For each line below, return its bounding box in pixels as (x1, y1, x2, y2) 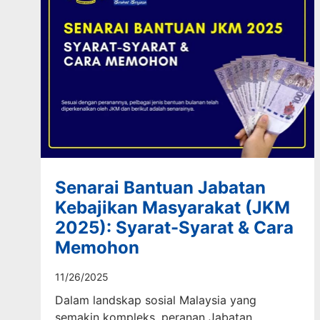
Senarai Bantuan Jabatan (55, 176, 266, 198)
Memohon (55, 236, 139, 258)
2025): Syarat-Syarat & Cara (55, 216, 294, 238)
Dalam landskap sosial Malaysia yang (55, 292, 256, 307)
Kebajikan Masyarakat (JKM (55, 196, 290, 218)
